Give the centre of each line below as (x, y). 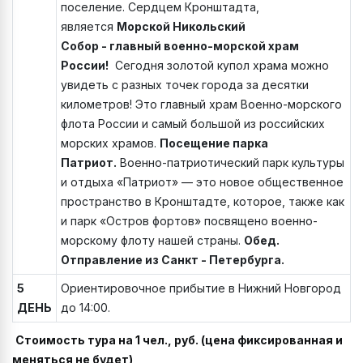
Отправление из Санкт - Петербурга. (173, 260)
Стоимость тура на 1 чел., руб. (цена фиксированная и (179, 340)
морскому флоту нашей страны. (152, 241)
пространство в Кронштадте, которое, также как (203, 202)
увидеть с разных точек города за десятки (185, 85)
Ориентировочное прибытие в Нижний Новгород (201, 288)
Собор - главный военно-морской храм (180, 46)
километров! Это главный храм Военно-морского (201, 105)
